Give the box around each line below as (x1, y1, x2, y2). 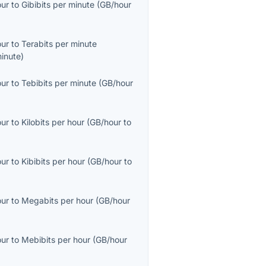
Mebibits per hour (21, 235, 91, 245)
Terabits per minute (21, 39, 97, 49)
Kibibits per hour (21, 156, 85, 167)
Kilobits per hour (21, 117, 85, 128)
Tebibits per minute (21, 78, 97, 88)
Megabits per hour (21, 195, 94, 206)
